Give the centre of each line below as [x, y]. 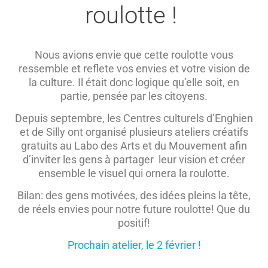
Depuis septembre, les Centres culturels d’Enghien [134, 118]
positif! [134, 223]
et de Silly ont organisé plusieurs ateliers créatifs [134, 132]
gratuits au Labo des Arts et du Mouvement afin [134, 146]
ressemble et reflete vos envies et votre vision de [134, 69]
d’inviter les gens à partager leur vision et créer [134, 160]
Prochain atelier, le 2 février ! [134, 245]
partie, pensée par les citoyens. [134, 96]
